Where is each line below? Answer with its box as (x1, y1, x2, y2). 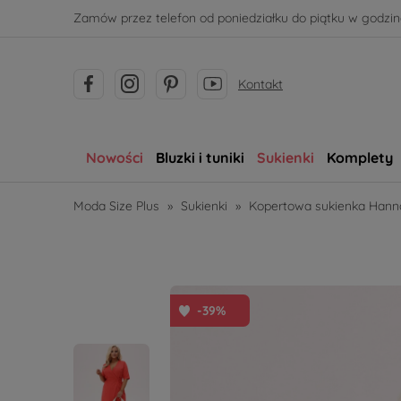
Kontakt (238, 75, 283, 92)
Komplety (326, 149, 393, 166)
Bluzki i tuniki (155, 149, 244, 166)
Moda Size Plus (73, 198, 159, 214)
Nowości (85, 149, 143, 166)
